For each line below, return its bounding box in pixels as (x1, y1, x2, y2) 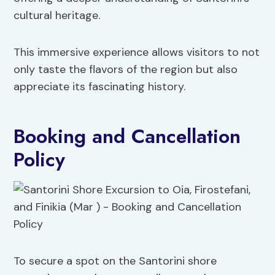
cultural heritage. (14, 8, 101, 23)
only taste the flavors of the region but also (14, 62, 238, 77)
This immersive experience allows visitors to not (14, 45, 260, 60)
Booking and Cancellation (14, 122, 241, 151)
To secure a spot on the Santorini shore (14, 254, 217, 269)
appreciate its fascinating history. (14, 79, 186, 95)
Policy (14, 145, 66, 174)
